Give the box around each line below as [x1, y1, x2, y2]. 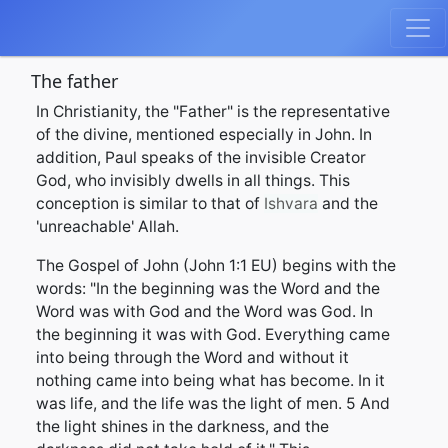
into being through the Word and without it [36, 348, 349, 367]
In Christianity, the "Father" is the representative [36, 102, 390, 121]
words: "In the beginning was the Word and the [36, 279, 380, 298]
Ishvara [264, 194, 318, 213]
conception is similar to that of [36, 194, 264, 213]
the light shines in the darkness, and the [36, 417, 329, 436]
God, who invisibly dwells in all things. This [36, 171, 350, 190]
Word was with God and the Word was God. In [36, 302, 373, 321]
